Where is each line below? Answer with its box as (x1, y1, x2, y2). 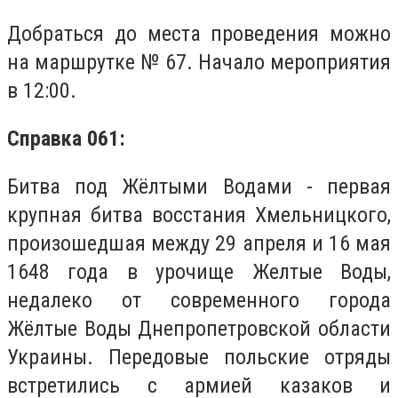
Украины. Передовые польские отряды (7, 344, 391, 370)
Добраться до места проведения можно (7, 21, 391, 47)
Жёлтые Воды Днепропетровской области (7, 315, 391, 341)
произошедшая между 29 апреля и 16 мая (7, 230, 391, 256)
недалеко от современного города (7, 287, 391, 313)
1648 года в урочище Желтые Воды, (7, 259, 391, 284)
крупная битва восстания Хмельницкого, (7, 202, 391, 227)
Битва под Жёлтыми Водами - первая (7, 173, 391, 199)
